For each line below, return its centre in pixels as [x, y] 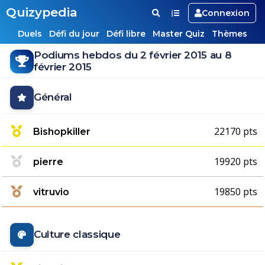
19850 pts [236, 192]
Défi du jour [74, 34]
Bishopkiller [62, 131]
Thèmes [230, 34]
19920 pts [236, 161]
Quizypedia [42, 12]
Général [53, 97]
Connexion [226, 13]
